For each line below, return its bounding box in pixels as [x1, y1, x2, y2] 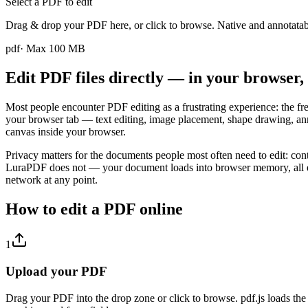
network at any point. [5, 173, 98, 186]
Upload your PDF [5, 264, 107, 279]
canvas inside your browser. [5, 125, 126, 137]
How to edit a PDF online [5, 199, 183, 218]
